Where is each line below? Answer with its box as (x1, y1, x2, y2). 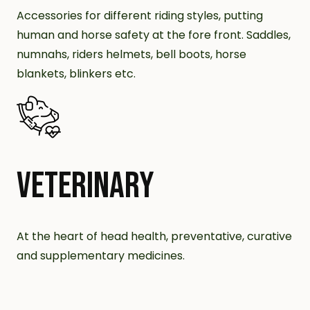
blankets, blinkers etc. (17, 66, 136, 82)
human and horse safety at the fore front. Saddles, (17, 27, 291, 43)
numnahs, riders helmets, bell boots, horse (17, 46, 246, 62)
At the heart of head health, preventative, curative (17, 228, 292, 244)
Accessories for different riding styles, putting (17, 8, 263, 24)
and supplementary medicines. (17, 248, 185, 264)
